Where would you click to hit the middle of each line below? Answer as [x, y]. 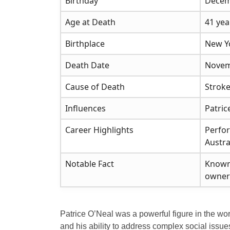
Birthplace [85, 44]
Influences [85, 109]
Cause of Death [95, 87]
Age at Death [90, 22]
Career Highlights [99, 130]
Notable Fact [90, 164]
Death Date [87, 65]
